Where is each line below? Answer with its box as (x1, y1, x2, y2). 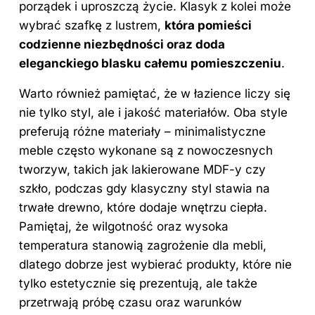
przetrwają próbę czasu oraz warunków (19, 295, 242, 310)
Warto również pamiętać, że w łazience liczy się (19, 86, 290, 101)
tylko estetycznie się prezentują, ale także (19, 276, 257, 291)
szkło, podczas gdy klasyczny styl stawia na (19, 181, 270, 196)
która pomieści (165, 18, 252, 33)
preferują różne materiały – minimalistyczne (19, 124, 266, 139)
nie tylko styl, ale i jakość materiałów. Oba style (19, 105, 288, 120)
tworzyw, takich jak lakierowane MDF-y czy (19, 162, 266, 177)
